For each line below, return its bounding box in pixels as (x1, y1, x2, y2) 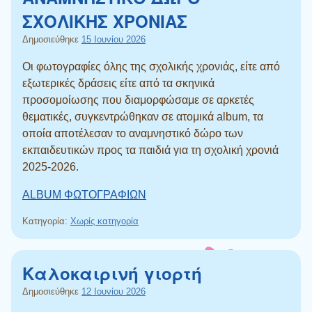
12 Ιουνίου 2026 (81, 286, 146, 297)
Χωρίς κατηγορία (70, 215, 139, 226)
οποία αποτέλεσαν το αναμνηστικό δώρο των (22, 127, 243, 139)
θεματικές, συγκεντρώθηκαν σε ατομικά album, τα (22, 110, 263, 123)
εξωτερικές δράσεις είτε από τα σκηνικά (22, 77, 214, 89)
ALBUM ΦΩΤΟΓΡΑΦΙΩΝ (22, 188, 146, 201)
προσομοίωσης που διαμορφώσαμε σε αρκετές (22, 93, 254, 106)
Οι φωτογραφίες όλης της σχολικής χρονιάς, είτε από (22, 60, 280, 72)
